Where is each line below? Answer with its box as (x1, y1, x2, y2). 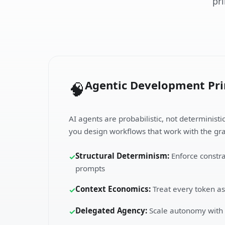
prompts (75, 163, 105, 173)
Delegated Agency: (75, 205, 147, 215)
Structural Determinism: (75, 150, 169, 161)
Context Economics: (75, 183, 151, 194)
